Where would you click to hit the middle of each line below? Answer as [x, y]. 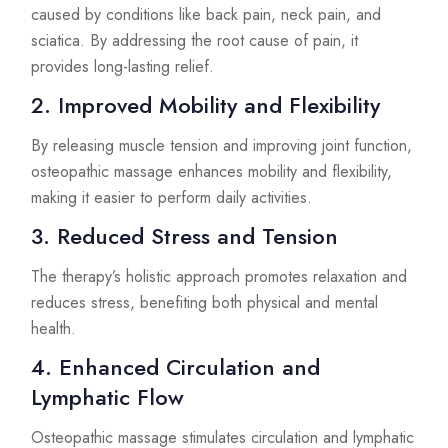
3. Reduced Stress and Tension [184, 236]
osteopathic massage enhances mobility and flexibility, [211, 172]
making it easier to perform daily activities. [171, 198]
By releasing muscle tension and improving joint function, [221, 146]
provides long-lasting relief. [122, 67]
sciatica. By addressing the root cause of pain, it [194, 41]
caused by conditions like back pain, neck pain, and [206, 15]
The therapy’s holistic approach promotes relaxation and [219, 277]
